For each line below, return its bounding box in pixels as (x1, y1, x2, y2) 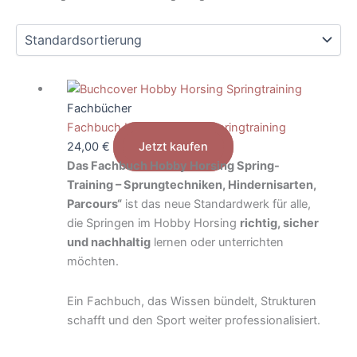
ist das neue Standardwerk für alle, (121, 197, 311, 212)
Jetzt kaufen (138, 139, 208, 155)
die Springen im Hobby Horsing (66, 216, 240, 231)
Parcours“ (66, 197, 122, 212)
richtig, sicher (239, 216, 319, 231)
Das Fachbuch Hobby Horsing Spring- (66, 159, 280, 174)
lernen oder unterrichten (150, 235, 284, 250)
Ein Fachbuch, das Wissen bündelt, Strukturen (66, 293, 316, 308)
